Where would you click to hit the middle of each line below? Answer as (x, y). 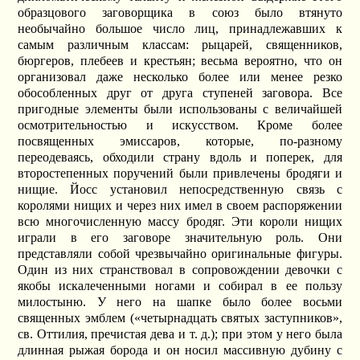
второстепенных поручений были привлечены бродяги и (180, 173)
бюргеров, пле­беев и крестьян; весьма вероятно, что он (180, 60)
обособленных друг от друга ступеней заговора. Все (180, 92)
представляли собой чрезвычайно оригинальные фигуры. (180, 253)
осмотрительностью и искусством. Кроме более (180, 125)
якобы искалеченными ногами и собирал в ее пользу (180, 285)
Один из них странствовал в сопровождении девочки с (180, 269)
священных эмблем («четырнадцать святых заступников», (180, 317)
